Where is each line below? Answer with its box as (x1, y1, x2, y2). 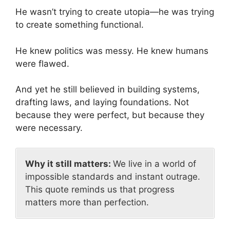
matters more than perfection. (25, 197, 149, 207)
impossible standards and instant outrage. (25, 171, 200, 182)
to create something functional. (15, 20, 144, 30)
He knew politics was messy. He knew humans (15, 45, 208, 56)
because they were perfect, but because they (15, 110, 204, 121)
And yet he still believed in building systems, (15, 84, 200, 95)
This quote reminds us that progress (25, 184, 175, 195)
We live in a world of (113, 158, 196, 169)
